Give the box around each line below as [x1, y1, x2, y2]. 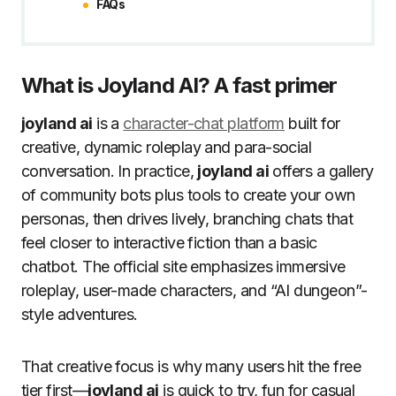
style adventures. [21, 305, 138, 324]
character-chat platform [123, 114, 285, 133]
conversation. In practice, [21, 162, 198, 181]
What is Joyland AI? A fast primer [21, 72, 338, 99]
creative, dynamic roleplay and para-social [21, 138, 312, 157]
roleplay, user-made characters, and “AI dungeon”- [21, 281, 368, 301]
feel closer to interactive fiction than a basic [21, 233, 317, 253]
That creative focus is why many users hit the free [21, 357, 361, 377]
